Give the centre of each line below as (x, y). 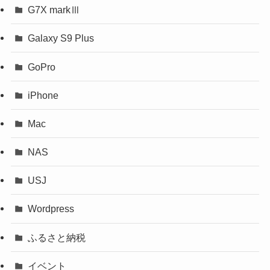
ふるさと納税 (57, 237)
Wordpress (51, 209)
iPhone (43, 95)
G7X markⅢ (54, 10)
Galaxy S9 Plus (61, 38)
